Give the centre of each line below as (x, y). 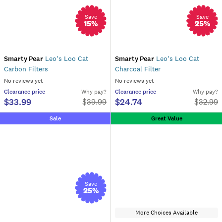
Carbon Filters (26, 69)
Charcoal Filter (138, 69)
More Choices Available (166, 213)
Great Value (166, 119)
